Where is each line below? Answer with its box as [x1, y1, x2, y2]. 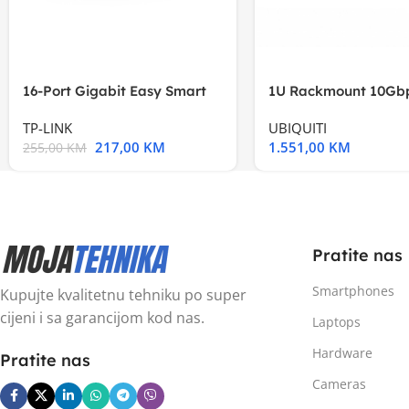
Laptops [311, 312, 361, 330]
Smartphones [311, 281, 394, 299]
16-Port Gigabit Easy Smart [23, 81, 206, 100]
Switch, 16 [23, 100, 89, 119]
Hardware [311, 343, 372, 362]
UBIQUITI [267, 118, 327, 137]
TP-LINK [23, 118, 72, 137]
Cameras [311, 374, 366, 393]
